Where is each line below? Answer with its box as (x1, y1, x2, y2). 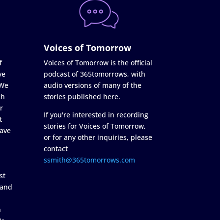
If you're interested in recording (44, 110, 149, 119)
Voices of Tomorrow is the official (44, 57, 153, 67)
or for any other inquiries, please (44, 132, 153, 142)
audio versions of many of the (44, 80, 142, 90)
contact (44, 143, 68, 153)
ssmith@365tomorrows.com (44, 155, 136, 165)
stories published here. (44, 91, 121, 101)
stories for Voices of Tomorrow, (44, 121, 146, 131)
